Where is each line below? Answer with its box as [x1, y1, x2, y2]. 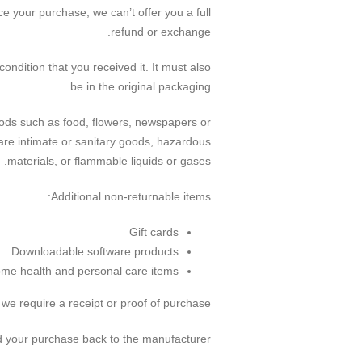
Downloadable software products [11, 245, 179, 258]
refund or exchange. [111, 25, 211, 38]
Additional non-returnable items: [51, 190, 211, 203]
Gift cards [129, 225, 179, 238]
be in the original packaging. [70, 80, 211, 93]
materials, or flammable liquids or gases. [7, 154, 211, 167]
